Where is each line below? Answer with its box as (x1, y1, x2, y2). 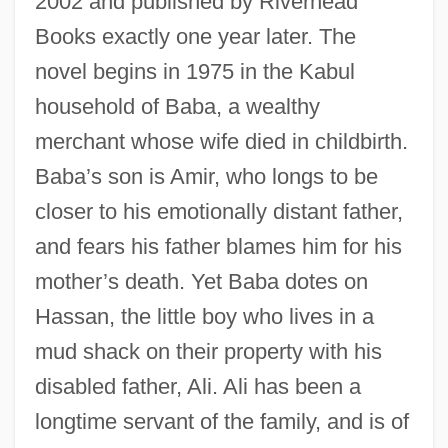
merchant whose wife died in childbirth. (34, 128, 408, 154)
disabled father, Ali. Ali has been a (34, 373, 361, 399)
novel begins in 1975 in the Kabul (34, 58, 355, 84)
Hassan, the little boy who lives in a (34, 303, 374, 329)
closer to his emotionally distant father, (34, 198, 403, 224)
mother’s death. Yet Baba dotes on (34, 268, 368, 294)
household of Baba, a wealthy (34, 93, 320, 119)
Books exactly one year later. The (34, 23, 356, 49)
